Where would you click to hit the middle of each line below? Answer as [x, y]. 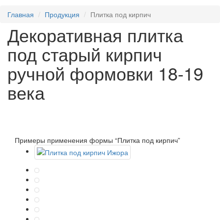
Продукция [62, 14]
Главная [21, 14]
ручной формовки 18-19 [105, 73]
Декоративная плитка [95, 34]
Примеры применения [52, 140]
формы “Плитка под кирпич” [135, 140]
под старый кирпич [85, 54]
